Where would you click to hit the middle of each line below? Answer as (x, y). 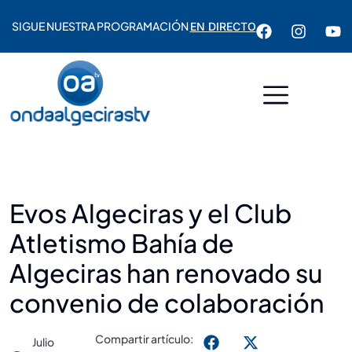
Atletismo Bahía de (122, 242)
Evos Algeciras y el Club (150, 213)
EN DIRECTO (223, 26)
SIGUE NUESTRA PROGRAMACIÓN (101, 26)
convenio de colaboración (167, 302)
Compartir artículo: (145, 338)
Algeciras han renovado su (166, 272)
